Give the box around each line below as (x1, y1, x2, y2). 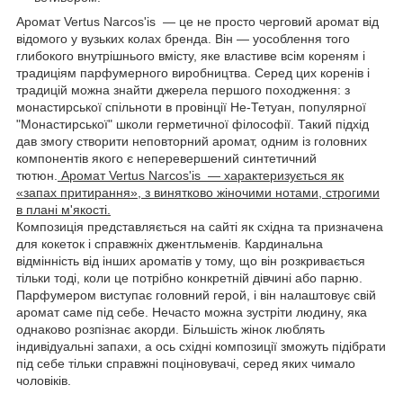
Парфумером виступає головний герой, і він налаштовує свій (16, 287, 376, 302)
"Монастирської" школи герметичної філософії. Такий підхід (16, 116, 369, 131)
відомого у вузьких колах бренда (16, 31, 208, 46)
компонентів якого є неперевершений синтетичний (16, 150, 317, 166)
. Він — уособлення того (208, 31, 350, 46)
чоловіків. (16, 372, 71, 388)
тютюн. (16, 167, 58, 183)
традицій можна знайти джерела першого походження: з (16, 82, 350, 97)
